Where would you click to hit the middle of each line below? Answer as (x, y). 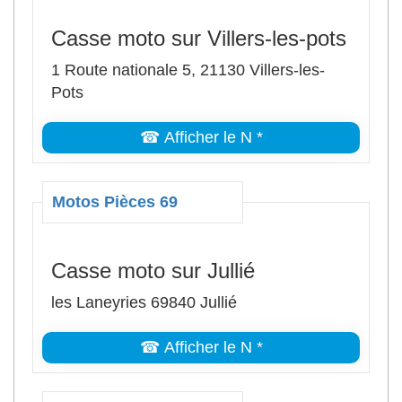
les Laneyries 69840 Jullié (144, 302)
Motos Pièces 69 (115, 202)
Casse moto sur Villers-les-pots (199, 38)
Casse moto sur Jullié (153, 271)
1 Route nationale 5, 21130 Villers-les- (188, 70)
